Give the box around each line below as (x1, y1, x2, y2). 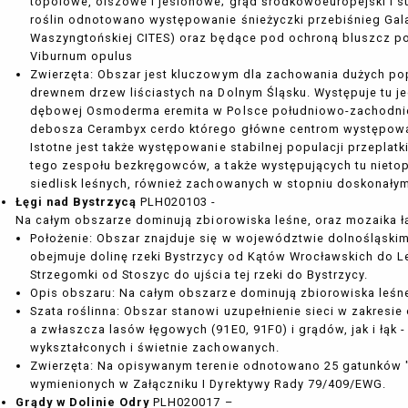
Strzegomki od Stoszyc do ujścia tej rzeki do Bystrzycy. (29, 268, 369, 282)
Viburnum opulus (29, 49, 134, 64)
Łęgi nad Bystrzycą (15, 195, 138, 209)
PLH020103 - (137, 195, 217, 209)
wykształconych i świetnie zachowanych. (29, 341, 280, 355)
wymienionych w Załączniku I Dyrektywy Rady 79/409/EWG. (29, 377, 387, 392)
